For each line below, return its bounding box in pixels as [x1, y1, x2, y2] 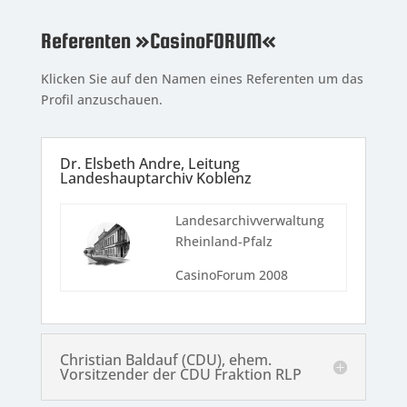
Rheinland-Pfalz [174, 233, 273, 251]
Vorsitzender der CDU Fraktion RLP [59, 364, 302, 385]
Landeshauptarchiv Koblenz [59, 168, 252, 189]
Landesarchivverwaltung [174, 212, 324, 230]
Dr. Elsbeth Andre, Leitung [59, 154, 240, 174]
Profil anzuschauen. [40, 91, 163, 109]
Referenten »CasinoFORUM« [40, 28, 276, 54]
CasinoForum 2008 [174, 266, 288, 284]
